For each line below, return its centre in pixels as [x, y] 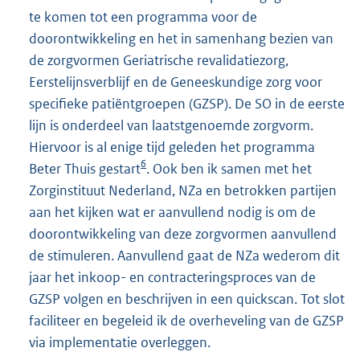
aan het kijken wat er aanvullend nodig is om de [172, 212]
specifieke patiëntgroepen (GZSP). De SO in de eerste [187, 104]
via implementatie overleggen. [120, 342]
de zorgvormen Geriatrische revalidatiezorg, [159, 60]
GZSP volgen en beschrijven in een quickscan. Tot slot [187, 299]
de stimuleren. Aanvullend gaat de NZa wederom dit [184, 256]
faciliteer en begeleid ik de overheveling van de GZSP [186, 321]
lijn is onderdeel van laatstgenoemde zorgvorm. [171, 125]
